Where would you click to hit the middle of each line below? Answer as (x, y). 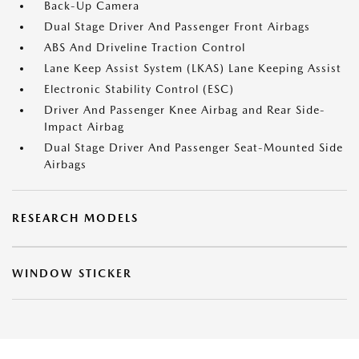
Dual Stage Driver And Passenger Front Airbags (177, 26)
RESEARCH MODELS (75, 218)
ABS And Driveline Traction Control (145, 47)
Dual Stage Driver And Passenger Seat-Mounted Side (194, 147)
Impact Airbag (84, 127)
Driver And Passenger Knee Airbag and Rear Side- (185, 110)
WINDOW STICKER (72, 273)
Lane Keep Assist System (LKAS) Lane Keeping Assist (193, 68)
